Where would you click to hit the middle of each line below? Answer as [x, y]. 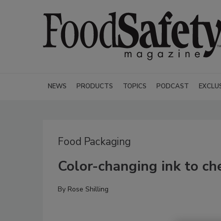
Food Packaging [94, 142]
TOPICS [135, 86]
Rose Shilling [88, 189]
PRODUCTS [95, 86]
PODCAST [173, 86]
